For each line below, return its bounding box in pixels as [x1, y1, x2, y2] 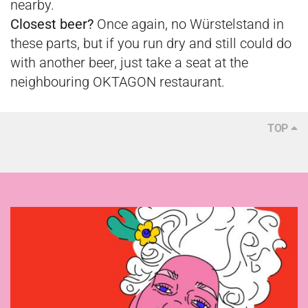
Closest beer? [10, 16, 93, 32]
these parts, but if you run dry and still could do [10, 35, 291, 52]
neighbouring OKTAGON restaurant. [10, 74, 225, 90]
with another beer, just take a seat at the [10, 54, 248, 71]
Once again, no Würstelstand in [93, 16, 284, 32]
